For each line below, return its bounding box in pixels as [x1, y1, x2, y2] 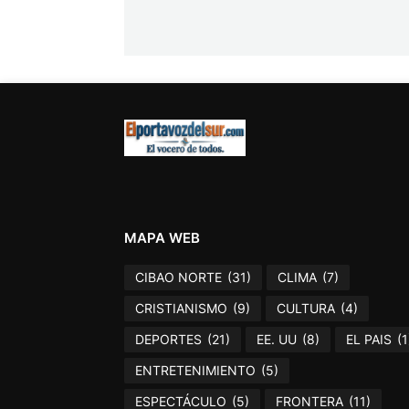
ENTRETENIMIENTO [134, 362, 256, 379]
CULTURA [276, 300, 335, 317]
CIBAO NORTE [134, 269, 222, 286]
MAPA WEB [123, 228, 200, 246]
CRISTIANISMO [134, 300, 227, 317]
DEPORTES [134, 331, 202, 348]
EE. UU [256, 331, 297, 348]
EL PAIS [345, 331, 392, 348]
